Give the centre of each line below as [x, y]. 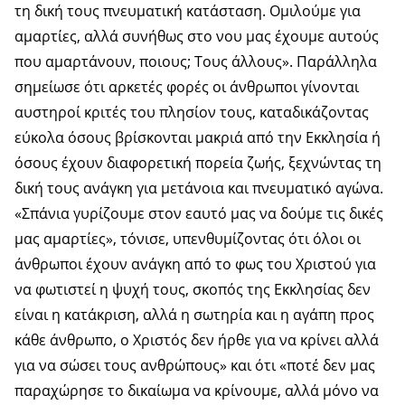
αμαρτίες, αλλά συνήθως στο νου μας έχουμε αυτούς [197, 37]
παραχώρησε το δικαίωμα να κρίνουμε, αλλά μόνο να [197, 391]
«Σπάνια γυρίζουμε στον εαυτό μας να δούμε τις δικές [199, 214]
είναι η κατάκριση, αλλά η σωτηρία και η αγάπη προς [194, 315]
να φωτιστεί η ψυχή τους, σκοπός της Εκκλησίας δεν [193, 290]
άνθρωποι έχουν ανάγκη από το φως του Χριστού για [195, 264]
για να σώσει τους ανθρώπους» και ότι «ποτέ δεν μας [195, 366]
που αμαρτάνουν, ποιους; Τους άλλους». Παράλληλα [196, 62]
